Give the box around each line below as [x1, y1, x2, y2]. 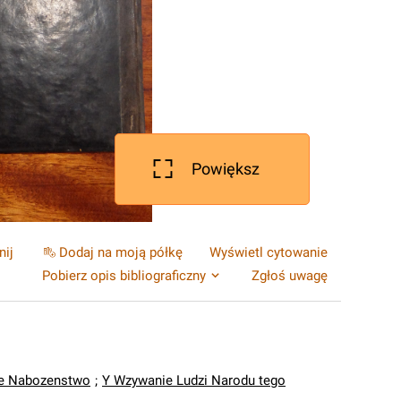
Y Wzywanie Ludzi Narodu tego [102, 372, 286, 388]
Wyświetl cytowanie [209, 244, 328, 260]
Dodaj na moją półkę [59, 244, 183, 260]
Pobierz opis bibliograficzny [42, 268, 206, 284]
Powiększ [192, 159, 260, 178]
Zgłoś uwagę [252, 268, 328, 284]
